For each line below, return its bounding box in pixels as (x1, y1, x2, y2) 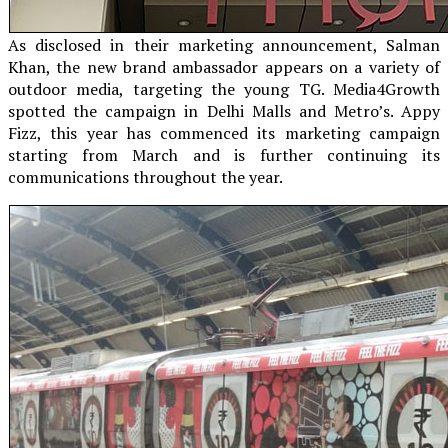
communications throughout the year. (8, 165, 283, 188)
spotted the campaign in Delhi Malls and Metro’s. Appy (8, 99, 440, 122)
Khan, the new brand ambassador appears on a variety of (8, 55, 440, 78)
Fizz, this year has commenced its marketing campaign (8, 121, 440, 144)
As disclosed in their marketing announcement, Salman (8, 33, 440, 56)
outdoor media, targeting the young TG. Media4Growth (8, 77, 440, 100)
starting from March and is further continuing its (8, 143, 440, 166)
